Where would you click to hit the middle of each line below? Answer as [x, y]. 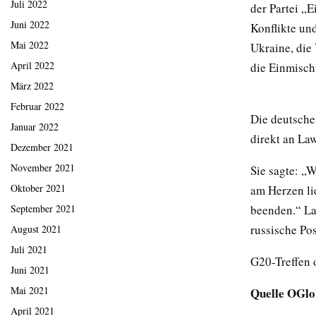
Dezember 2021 [42, 147]
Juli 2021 [29, 250]
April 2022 [32, 66]
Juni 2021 [30, 270]
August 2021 [36, 229]
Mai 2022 [30, 45]
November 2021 [43, 168]
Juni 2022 [30, 25]
